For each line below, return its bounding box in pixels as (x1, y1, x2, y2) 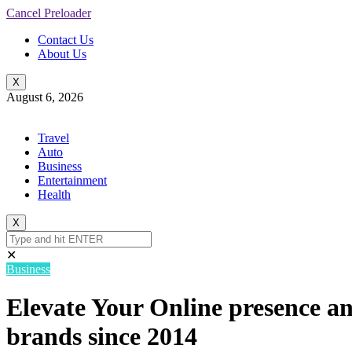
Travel (38, 131, 69, 145)
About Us (38, 47, 86, 60)
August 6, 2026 (6, 90, 83, 104)
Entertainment (38, 174, 107, 187)
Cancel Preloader (6, 6, 91, 20)
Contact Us (38, 33, 93, 46)
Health (38, 188, 71, 201)
